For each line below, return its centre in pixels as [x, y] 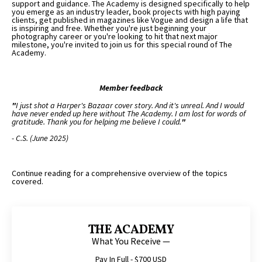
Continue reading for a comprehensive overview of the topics [120, 173]
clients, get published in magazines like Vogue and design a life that [130, 20]
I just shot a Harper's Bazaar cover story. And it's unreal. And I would [130, 105]
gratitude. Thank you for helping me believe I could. [96, 121]
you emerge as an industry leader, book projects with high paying [126, 11]
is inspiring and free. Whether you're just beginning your [109, 28]
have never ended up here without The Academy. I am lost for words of [129, 113]
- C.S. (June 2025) [40, 138]
